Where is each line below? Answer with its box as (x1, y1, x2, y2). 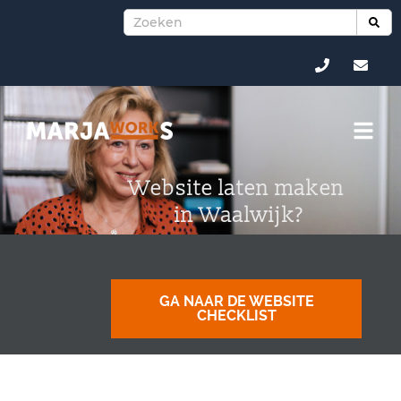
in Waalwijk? (169, 202, 303, 228)
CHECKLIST (196, 307, 277, 324)
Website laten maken (128, 175, 345, 201)
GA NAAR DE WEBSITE (158, 293, 314, 310)
